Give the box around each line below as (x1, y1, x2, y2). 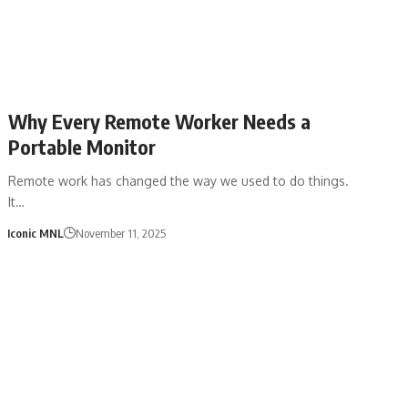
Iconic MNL (6, 225, 64, 240)
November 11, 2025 (75, 225, 166, 240)
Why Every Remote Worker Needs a (8, 107, 311, 134)
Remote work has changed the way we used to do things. (8, 172, 350, 189)
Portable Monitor (8, 133, 157, 159)
